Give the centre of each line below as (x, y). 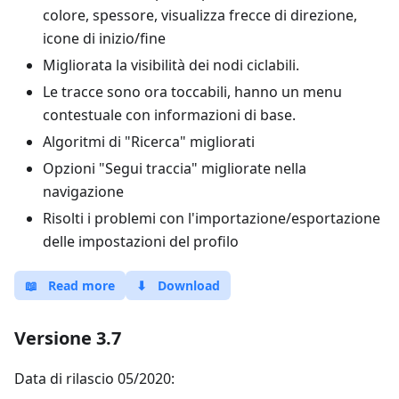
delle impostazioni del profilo (141, 241)
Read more (81, 285)
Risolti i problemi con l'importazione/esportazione (212, 218)
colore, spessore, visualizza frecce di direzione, (200, 15)
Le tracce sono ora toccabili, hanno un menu (192, 92)
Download (189, 285)
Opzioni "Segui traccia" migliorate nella (175, 168)
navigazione (83, 191)
